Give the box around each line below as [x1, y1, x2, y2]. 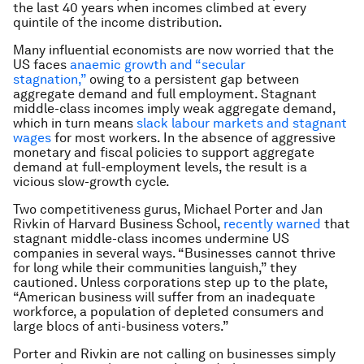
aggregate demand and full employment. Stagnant [13, 86, 317, 102]
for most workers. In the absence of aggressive [51, 130, 336, 145]
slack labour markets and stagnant [136, 115, 347, 131]
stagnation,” [13, 71, 86, 87]
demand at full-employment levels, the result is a [13, 159, 307, 175]
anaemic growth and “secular [70, 57, 245, 72]
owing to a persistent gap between [86, 71, 299, 87]
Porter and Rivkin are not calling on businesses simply [13, 346, 336, 362]
